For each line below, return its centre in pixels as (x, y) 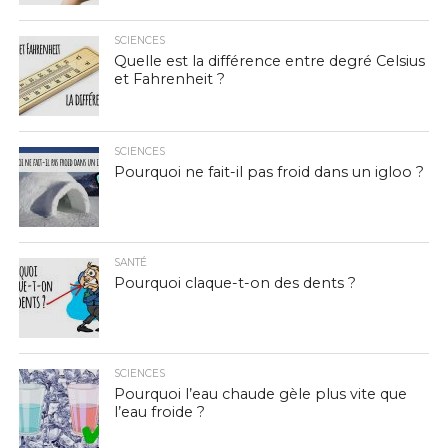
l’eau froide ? (159, 412)
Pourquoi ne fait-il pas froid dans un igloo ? (268, 172)
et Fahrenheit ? (169, 79)
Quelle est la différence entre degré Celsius (269, 61)
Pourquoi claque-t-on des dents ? (234, 283)
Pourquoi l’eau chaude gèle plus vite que (260, 394)
